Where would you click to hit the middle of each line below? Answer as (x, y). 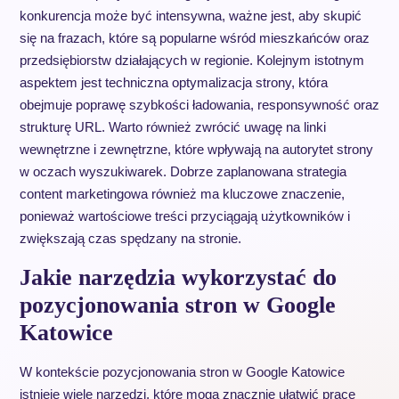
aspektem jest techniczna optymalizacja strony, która (173, 82)
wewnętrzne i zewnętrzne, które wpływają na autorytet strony (196, 149)
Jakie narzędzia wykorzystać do (178, 277)
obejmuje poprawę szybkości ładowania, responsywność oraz (199, 105)
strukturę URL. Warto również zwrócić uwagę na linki (172, 127)
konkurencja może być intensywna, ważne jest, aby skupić (190, 16)
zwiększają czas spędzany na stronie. (130, 238)
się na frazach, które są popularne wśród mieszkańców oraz (194, 38)
